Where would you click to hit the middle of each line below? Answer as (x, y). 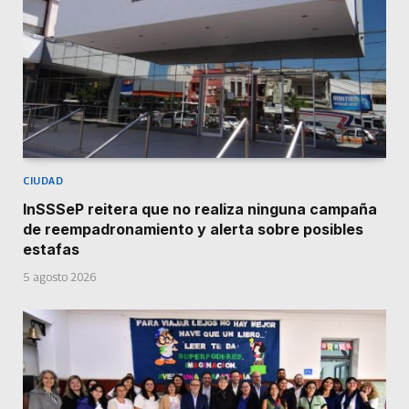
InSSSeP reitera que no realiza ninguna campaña (200, 209)
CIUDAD (43, 180)
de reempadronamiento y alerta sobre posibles (193, 229)
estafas (51, 249)
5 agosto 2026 (59, 277)
